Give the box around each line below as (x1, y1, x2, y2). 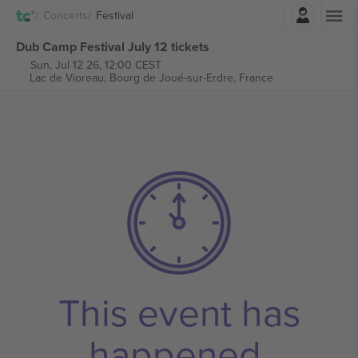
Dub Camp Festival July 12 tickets (16, 37, 209, 56)
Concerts (43, 6, 88, 23)
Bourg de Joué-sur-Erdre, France (109, 70, 273, 86)
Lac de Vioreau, (29, 70, 109, 86)
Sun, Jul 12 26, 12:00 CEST (30, 57, 161, 73)
